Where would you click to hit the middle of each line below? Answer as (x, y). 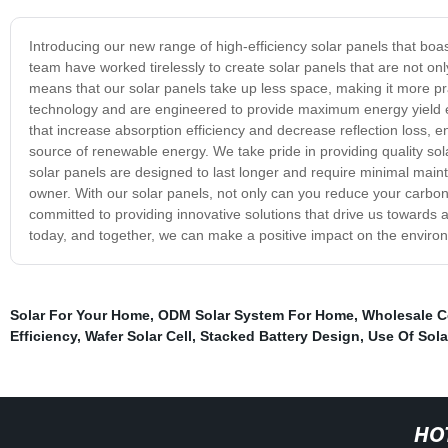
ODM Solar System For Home (255, 314)
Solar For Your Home (79, 314)
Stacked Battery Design (279, 335)
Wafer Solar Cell (138, 335)
